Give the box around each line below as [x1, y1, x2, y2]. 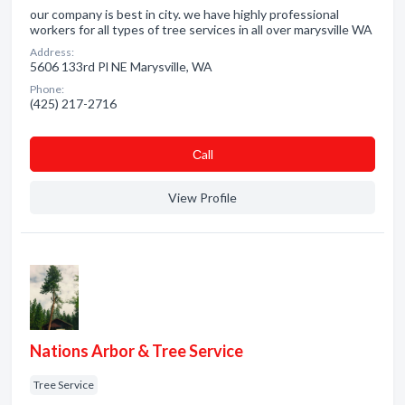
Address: [30, 45, 74, 59]
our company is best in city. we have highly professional [30, 6, 339, 22]
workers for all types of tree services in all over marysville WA [30, 22, 372, 37]
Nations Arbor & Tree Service [30, 341, 243, 361]
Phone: [30, 82, 64, 96]
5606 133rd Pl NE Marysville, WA [30, 59, 212, 74]
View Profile [168, 190, 237, 205]
